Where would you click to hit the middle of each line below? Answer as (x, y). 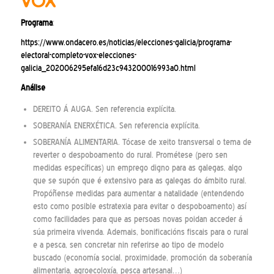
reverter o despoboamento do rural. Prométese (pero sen (130, 155)
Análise (33, 88)
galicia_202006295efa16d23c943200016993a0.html (108, 68)
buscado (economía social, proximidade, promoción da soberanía (142, 258)
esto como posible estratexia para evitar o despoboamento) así (139, 207)
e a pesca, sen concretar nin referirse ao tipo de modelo (128, 245)
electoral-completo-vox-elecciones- (78, 56)
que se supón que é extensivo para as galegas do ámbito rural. (139, 181)
